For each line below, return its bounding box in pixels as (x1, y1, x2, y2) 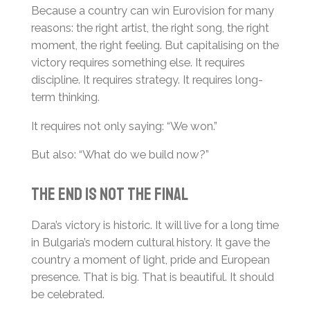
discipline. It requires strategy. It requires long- (30, 73, 263, 87)
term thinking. (30, 90, 100, 104)
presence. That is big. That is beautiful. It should (30, 270, 274, 284)
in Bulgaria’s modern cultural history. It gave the (30, 235, 270, 250)
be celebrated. (30, 287, 104, 302)
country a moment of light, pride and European (30, 253, 270, 267)
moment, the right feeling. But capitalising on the (30, 38, 279, 53)
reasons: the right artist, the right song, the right (30, 21, 269, 35)
